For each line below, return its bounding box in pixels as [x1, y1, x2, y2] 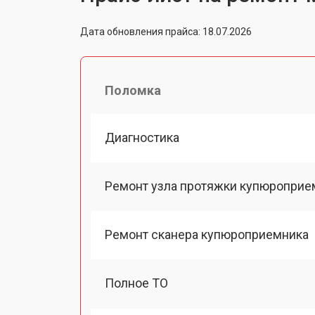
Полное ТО [105, 276, 168, 291]
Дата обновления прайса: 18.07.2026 [80, 25, 252, 37]
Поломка [105, 82, 161, 98]
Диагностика [105, 129, 179, 145]
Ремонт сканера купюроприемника [105, 227, 309, 242]
